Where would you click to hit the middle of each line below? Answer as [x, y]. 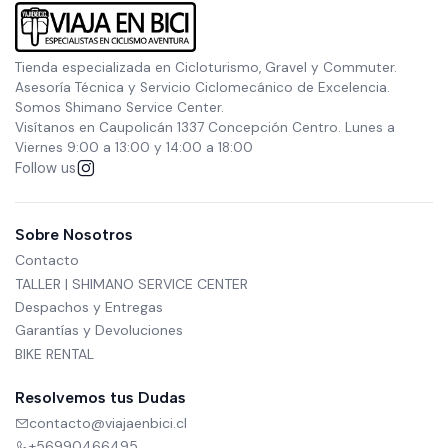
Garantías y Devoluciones [99, 330]
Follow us [45, 168]
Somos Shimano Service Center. [119, 107]
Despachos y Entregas [89, 306]
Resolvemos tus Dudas [100, 397]
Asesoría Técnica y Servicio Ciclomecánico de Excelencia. [202, 87]
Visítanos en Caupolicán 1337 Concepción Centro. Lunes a [205, 127]
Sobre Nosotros [74, 234]
